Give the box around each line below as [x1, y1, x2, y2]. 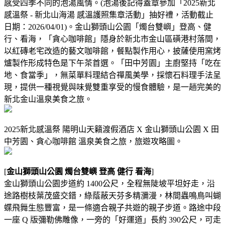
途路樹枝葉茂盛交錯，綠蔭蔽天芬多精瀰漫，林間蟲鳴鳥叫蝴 [4, 191, 221, 200]
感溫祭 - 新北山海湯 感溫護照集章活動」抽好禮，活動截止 [4, 10, 213, 19]
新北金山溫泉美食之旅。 [4, 94, 92, 103]
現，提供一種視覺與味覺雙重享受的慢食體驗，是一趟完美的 [4, 82, 221, 91]
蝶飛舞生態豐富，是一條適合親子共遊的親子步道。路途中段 [4, 203, 221, 212]
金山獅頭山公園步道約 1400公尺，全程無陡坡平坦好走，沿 [4, 179, 215, 188]
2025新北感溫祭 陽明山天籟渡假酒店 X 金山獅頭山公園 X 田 [4, 125, 219, 134]
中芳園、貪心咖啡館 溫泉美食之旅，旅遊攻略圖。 [4, 137, 183, 146]
